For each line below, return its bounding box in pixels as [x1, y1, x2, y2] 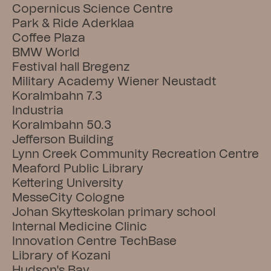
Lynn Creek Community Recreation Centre [12, 148, 259, 160]
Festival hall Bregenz [12, 61, 130, 73]
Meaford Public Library [12, 163, 143, 175]
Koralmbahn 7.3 [12, 90, 102, 102]
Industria [12, 105, 64, 117]
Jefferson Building [12, 134, 114, 146]
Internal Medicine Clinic [12, 221, 147, 233]
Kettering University [12, 177, 123, 189]
